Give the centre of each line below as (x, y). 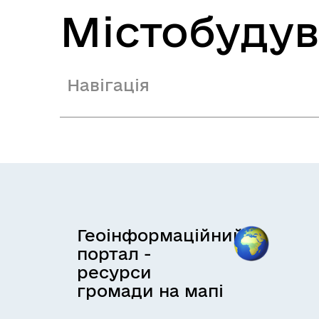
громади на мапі (150, 291)
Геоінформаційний (161, 235)
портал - (114, 253)
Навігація (108, 85)
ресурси (114, 272)
